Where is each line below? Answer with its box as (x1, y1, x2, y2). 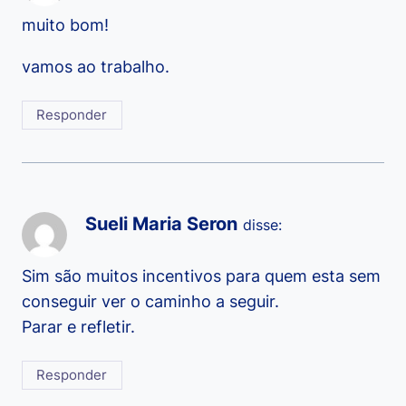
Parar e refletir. (22, 316, 135, 336)
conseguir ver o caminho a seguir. (22, 291, 279, 311)
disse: (243, 216, 282, 235)
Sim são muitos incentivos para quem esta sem (22, 266, 381, 285)
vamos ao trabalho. (22, 56, 169, 76)
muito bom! (22, 14, 109, 34)
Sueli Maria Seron (85, 212, 237, 236)
